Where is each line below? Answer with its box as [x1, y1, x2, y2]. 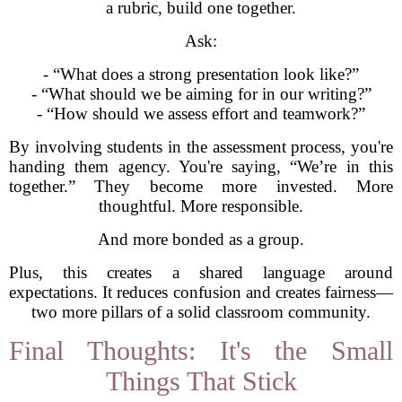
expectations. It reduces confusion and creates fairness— [9, 283, 393, 301]
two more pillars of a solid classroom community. [31, 302, 371, 321]
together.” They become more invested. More [9, 177, 393, 196]
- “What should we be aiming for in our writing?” [31, 84, 371, 103]
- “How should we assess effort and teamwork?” [37, 104, 365, 123]
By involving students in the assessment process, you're [9, 137, 393, 156]
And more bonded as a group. [98, 230, 304, 249]
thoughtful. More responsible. [99, 197, 303, 215]
